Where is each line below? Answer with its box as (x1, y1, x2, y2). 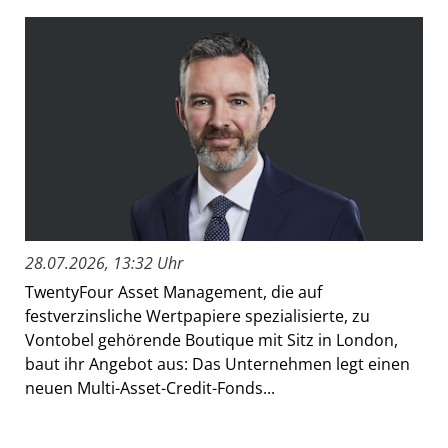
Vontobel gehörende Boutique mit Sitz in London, (25, 329, 398, 352)
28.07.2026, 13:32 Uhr (25, 252, 183, 275)
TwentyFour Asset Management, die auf (25, 281, 322, 304)
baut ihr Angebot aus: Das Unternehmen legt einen (25, 353, 410, 376)
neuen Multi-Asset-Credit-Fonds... (25, 377, 275, 400)
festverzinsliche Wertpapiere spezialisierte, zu (25, 305, 370, 328)
